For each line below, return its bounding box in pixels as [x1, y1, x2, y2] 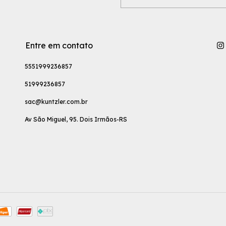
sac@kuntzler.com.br [25, 98, 88, 105]
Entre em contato [25, 40, 93, 50]
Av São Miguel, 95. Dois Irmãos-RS [25, 116, 127, 123]
